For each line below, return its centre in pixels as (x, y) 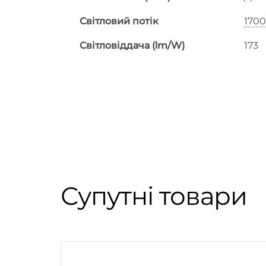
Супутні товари (154, 196)
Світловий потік (119, 21)
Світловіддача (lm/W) (132, 45)
